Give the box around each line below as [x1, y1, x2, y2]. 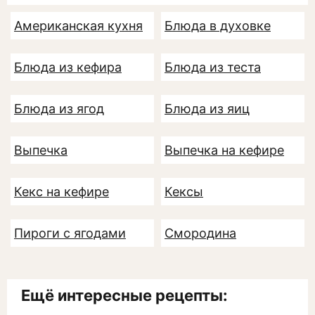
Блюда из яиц [165, 101, 250, 117]
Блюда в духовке [165, 18, 271, 34]
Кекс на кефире [14, 184, 109, 200]
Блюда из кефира [14, 60, 122, 75]
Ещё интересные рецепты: [21, 286, 228, 305]
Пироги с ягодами [14, 226, 126, 241]
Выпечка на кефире [165, 143, 284, 158]
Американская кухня [14, 18, 143, 34]
